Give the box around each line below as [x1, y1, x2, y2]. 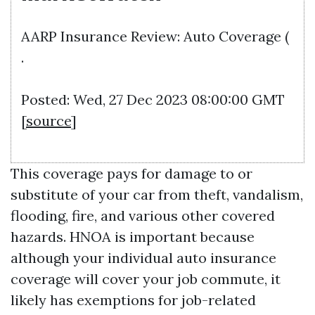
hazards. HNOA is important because [11, 228, 255, 245]
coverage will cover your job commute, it [11, 270, 281, 288]
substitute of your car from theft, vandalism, [11, 186, 303, 203]
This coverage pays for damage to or [11, 165, 252, 182]
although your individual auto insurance [11, 249, 276, 266]
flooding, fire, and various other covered [11, 207, 275, 224]
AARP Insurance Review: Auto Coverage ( [21, 27, 289, 45]
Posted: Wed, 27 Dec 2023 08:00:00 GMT [21, 91, 285, 108]
